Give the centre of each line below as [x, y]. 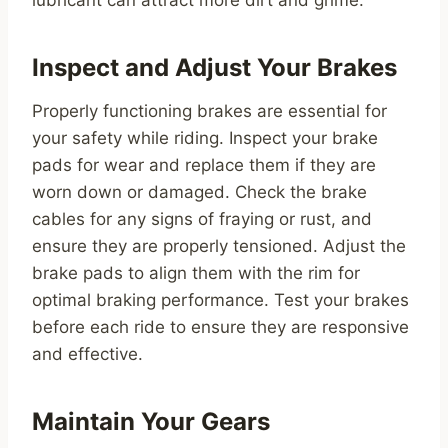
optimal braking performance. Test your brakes [220, 300]
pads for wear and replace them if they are [204, 165]
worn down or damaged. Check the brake [199, 192]
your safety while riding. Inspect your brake [205, 138]
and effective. [87, 354]
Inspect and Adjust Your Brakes [214, 68]
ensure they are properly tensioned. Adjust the [219, 246]
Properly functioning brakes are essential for [209, 111]
